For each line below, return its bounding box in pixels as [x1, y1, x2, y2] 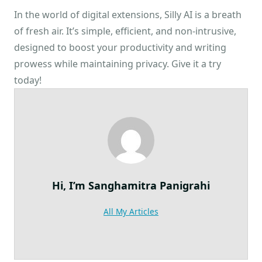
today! [14, 74, 42, 87]
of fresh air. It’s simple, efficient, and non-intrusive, [14, 25, 236, 38]
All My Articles [104, 206, 158, 218]
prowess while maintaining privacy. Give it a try [14, 57, 221, 71]
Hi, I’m [52, 178, 88, 193]
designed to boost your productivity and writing [14, 41, 226, 54]
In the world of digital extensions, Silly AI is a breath [14, 8, 242, 22]
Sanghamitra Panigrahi [88, 178, 210, 193]
